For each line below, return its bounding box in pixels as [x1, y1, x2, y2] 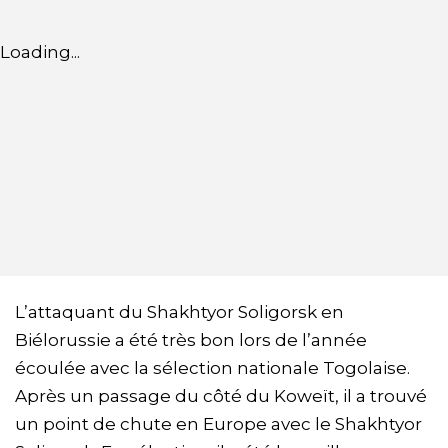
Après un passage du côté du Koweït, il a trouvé [15, 386, 427, 407]
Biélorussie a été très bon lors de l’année [15, 330, 367, 351]
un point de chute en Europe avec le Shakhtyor [15, 414, 422, 435]
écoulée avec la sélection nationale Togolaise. [15, 358, 410, 379]
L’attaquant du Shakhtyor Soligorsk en [15, 302, 344, 323]
